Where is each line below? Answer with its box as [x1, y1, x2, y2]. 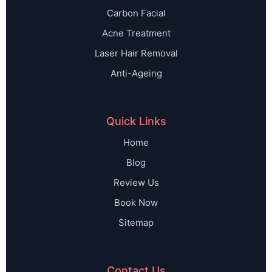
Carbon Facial [106, 7, 166, 19]
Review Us [113, 177, 159, 189]
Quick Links [106, 115, 166, 128]
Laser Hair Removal [94, 47, 178, 59]
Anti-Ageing [110, 67, 162, 80]
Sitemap [118, 217, 154, 229]
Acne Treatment [101, 27, 171, 39]
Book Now [114, 197, 158, 209]
